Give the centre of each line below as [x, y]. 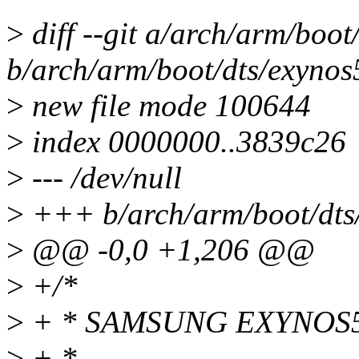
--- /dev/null [103, 178]
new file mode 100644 [167, 106]
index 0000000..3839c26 [185, 142]
